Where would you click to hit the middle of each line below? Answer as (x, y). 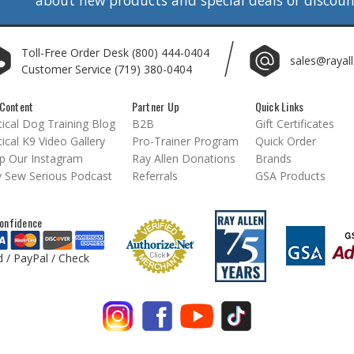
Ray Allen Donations (183, 158)
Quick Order (285, 141)
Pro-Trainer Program (185, 141)
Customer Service (68, 69)
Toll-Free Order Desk (76, 52)
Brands (273, 158)
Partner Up (155, 106)
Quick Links (279, 106)
